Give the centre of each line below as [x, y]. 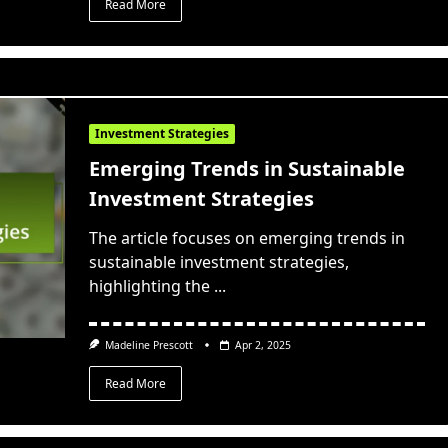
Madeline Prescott [149, 345]
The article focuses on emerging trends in [246, 238]
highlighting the [149, 286]
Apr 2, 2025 [263, 345]
